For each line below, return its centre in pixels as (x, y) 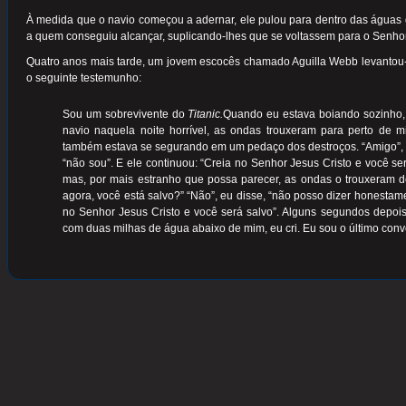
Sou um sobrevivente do (126, 115)
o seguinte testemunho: (84, 78)
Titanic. (206, 115)
